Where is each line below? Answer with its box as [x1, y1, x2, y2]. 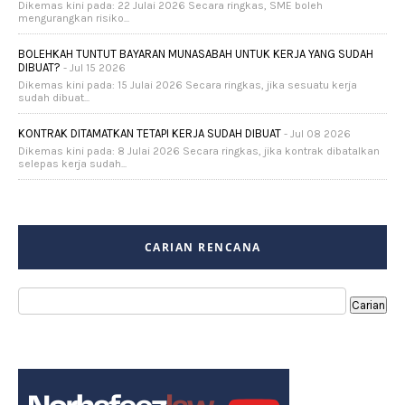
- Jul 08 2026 [281, 127, 351, 141]
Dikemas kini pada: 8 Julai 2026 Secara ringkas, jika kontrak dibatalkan [18, 145, 380, 158]
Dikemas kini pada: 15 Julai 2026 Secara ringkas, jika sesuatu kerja [18, 79, 357, 92]
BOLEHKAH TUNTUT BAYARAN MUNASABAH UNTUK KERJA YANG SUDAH [18, 47, 373, 61]
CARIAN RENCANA [144, 240, 261, 256]
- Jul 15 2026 [61, 61, 126, 75]
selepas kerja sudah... [18, 157, 127, 171]
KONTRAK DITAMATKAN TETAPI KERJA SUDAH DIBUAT [18, 127, 281, 141]
